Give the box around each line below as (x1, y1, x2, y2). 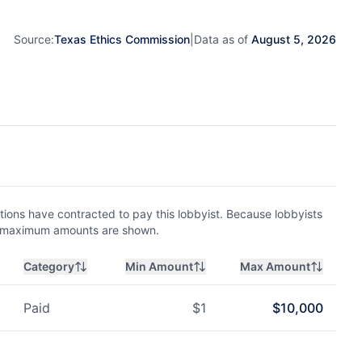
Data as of (194, 32, 251, 46)
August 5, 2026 (251, 32, 336, 46)
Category (23, 259, 74, 273)
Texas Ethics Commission (54, 32, 190, 46)
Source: (14, 32, 54, 46)
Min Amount (125, 259, 193, 273)
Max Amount (240, 259, 310, 273)
